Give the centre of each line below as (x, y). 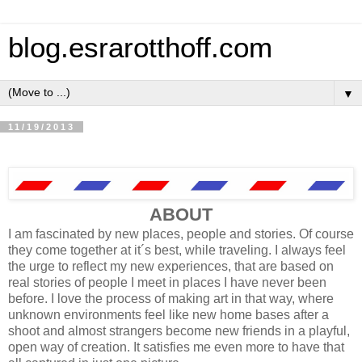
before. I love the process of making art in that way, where (171, 299)
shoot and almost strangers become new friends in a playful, (179, 331)
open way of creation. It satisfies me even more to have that (176, 347)
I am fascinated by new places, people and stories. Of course (181, 234)
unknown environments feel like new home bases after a (168, 315)
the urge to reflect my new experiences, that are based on (171, 267)
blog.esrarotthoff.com (140, 48)
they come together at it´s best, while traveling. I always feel (177, 250)
